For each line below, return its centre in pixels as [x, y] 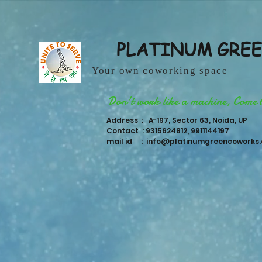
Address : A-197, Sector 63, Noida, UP [178, 120]
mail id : [126, 141]
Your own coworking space [160, 70]
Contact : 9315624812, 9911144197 [168, 131]
